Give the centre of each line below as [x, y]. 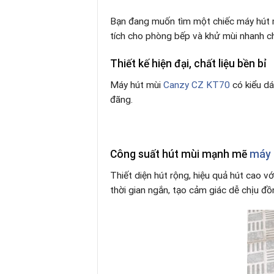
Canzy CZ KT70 [197, 85]
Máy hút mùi [137, 85]
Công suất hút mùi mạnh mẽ [180, 154]
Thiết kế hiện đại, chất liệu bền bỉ [188, 64]
